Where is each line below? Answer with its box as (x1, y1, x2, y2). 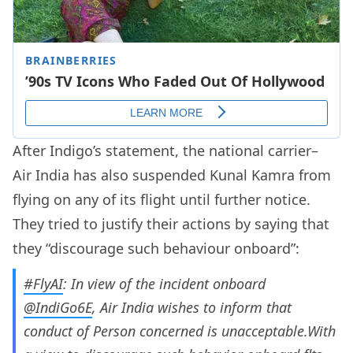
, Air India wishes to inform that (92, 298, 292, 318)
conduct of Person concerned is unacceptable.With (24, 321, 336, 341)
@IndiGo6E (24, 298, 92, 318)
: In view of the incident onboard (63, 274, 266, 294)
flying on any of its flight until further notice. (13, 190, 310, 210)
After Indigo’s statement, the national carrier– (13, 141, 318, 161)
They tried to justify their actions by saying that (13, 214, 329, 234)
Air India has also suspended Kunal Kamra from (13, 165, 331, 185)
